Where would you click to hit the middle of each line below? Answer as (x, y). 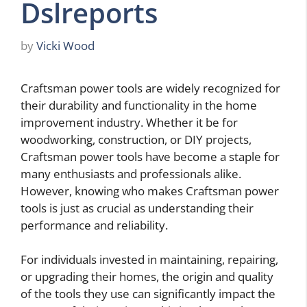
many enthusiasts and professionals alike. (131, 173)
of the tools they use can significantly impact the (148, 294)
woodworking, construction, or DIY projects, (136, 139)
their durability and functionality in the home (139, 105)
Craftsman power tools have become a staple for (150, 156)
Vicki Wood (65, 45)
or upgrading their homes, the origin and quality (147, 277)
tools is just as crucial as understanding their (137, 208)
